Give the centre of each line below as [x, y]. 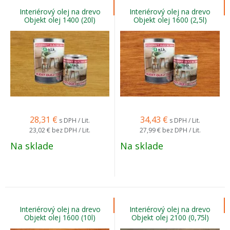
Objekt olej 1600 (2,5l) [170, 20]
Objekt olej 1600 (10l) [60, 217]
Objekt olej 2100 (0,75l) [170, 217]
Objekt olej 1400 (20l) [60, 20]
